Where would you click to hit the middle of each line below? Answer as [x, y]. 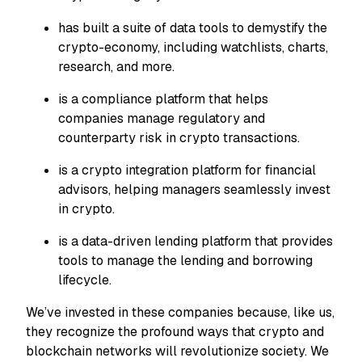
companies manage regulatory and [162, 119]
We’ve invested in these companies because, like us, [180, 313]
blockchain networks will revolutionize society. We [177, 351]
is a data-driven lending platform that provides [196, 242]
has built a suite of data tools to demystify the [193, 28]
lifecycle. [85, 280]
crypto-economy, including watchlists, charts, [193, 48]
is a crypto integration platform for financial [187, 170]
